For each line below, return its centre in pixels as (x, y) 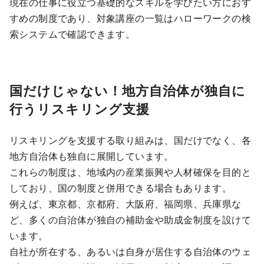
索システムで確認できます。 (72, 34)
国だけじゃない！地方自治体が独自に (128, 90)
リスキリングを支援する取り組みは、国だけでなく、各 (130, 140)
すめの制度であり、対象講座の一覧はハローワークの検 (130, 18)
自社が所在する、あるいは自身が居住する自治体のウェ (130, 252)
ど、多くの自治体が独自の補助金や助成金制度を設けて (130, 220)
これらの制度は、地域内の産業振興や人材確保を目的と (130, 172)
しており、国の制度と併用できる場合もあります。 (121, 188)
